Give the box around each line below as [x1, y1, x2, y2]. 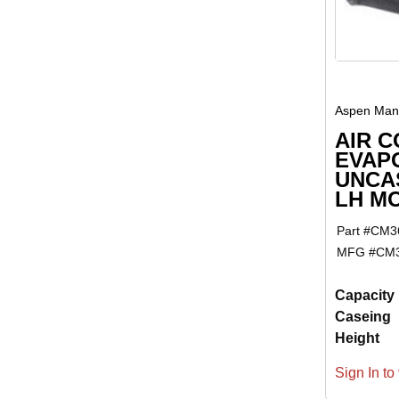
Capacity [334, 288, 395, 304]
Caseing [334, 309, 391, 325]
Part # [337, 224, 370, 239]
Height [334, 330, 379, 346]
